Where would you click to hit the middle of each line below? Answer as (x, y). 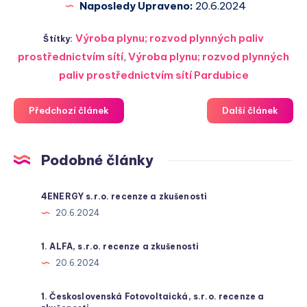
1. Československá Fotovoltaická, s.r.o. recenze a (153, 297)
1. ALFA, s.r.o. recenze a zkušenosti (120, 247)
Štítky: (59, 39)
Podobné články (97, 160)
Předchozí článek (69, 111)
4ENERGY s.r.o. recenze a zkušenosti (124, 197)
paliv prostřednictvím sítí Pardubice (153, 75)
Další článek (250, 111)
